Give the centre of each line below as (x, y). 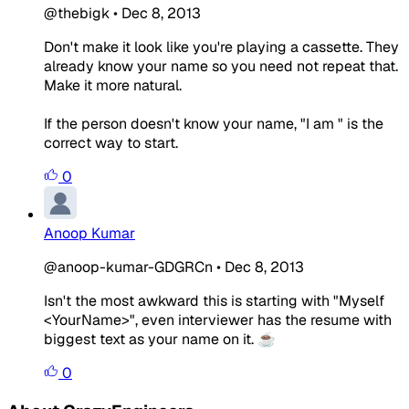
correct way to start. (111, 142)
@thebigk (77, 13)
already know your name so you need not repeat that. (221, 66)
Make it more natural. (113, 85)
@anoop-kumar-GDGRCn (128, 267)
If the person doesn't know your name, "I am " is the (214, 123)
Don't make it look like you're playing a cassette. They (221, 47)
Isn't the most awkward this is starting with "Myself (214, 300)
